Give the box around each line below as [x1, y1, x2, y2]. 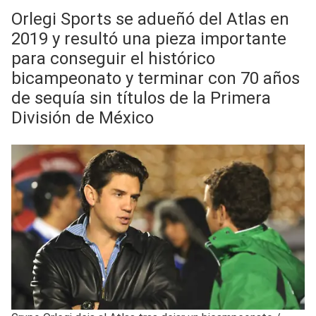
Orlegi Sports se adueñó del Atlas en [11, 8, 289, 29]
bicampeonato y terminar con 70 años [11, 68, 300, 88]
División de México [11, 107, 154, 128]
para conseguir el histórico [11, 48, 215, 68]
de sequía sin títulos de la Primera [11, 87, 271, 108]
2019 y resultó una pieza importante [11, 28, 286, 49]
